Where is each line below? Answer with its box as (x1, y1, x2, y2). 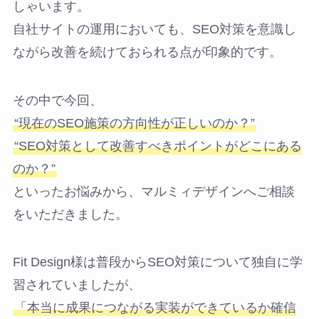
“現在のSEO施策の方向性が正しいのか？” (14, 115, 255, 130)
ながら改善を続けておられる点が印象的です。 (12, 44, 282, 59)
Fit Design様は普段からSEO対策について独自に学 (12, 255, 303, 270)
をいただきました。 (12, 206, 128, 221)
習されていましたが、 (12, 278, 141, 293)
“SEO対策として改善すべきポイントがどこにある (14, 138, 302, 153)
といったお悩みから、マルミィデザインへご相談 (12, 184, 295, 199)
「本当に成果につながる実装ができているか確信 (14, 300, 296, 315)
